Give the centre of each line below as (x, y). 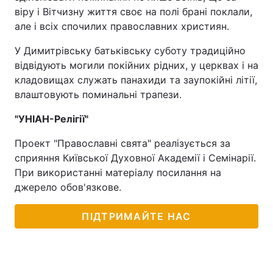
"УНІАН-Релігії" (51, 119)
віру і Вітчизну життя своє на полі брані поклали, (133, 12)
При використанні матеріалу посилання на (118, 172)
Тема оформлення (60, 20)
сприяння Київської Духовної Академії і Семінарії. (135, 158)
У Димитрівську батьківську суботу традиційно (130, 51)
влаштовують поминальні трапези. (98, 94)
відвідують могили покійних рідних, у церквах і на (136, 65)
